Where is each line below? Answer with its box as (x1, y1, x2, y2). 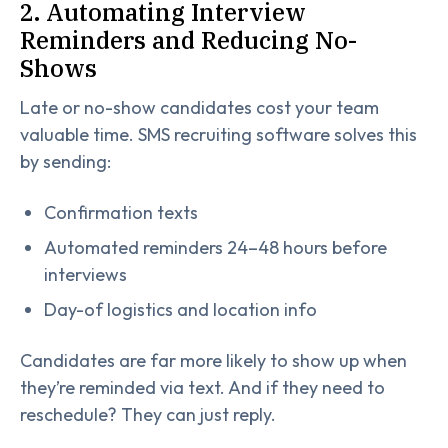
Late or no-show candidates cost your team (20, 96, 379, 120)
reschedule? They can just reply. (20, 403, 276, 426)
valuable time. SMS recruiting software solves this (20, 123, 417, 147)
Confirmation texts (44, 201, 198, 224)
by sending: (20, 150, 111, 174)
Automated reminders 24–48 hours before (44, 236, 387, 259)
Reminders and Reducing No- (20, 24, 357, 57)
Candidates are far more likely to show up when (20, 349, 407, 372)
